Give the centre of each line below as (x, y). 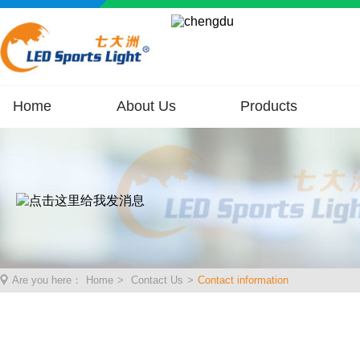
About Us (146, 106)
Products (269, 106)
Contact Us (157, 280)
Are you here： (47, 280)
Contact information (243, 280)
